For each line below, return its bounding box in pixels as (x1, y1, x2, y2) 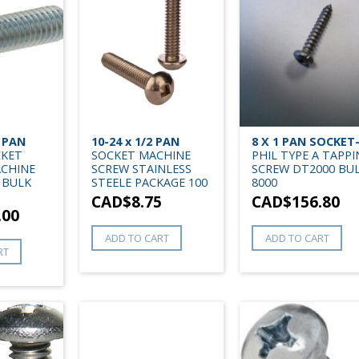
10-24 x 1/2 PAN (91, 133, 179, 149)
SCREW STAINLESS (91, 160, 192, 176)
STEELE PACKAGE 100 (91, 174, 208, 190)
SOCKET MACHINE (91, 147, 191, 163)
